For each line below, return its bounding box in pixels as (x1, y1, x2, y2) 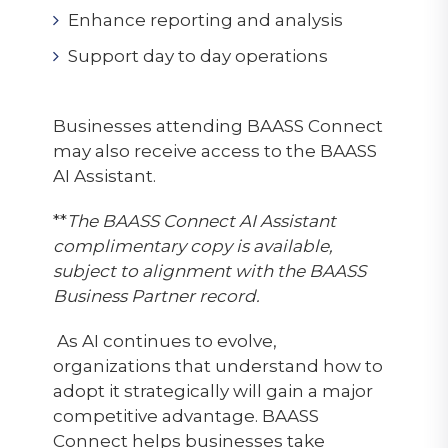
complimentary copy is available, (52, 235, 333, 256)
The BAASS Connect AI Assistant (66, 210, 336, 231)
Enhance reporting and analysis (67, 9, 343, 30)
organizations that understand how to (52, 355, 383, 376)
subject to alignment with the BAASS (52, 260, 366, 281)
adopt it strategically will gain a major (52, 380, 373, 401)
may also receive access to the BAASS (52, 140, 377, 161)
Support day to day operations (67, 45, 328, 66)
